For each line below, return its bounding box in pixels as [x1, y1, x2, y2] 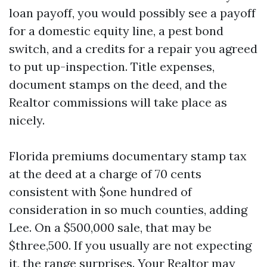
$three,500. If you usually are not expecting [9, 238, 252, 253]
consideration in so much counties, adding [9, 202, 247, 217]
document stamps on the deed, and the [9, 77, 227, 92]
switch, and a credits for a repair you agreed [9, 41, 257, 56]
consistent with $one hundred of [9, 184, 192, 199]
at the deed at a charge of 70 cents [9, 166, 201, 181]
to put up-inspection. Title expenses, [9, 59, 215, 74]
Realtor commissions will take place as [9, 95, 227, 110]
